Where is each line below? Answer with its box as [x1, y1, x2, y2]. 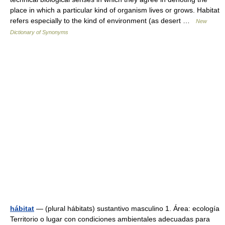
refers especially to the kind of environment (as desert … [10, 17, 196, 25]
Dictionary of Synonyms [10, 29, 68, 35]
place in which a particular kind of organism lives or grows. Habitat [10, 6, 219, 14]
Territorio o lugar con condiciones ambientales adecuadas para [10, 215, 210, 223]
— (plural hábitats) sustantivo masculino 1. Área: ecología [34, 204, 219, 212]
